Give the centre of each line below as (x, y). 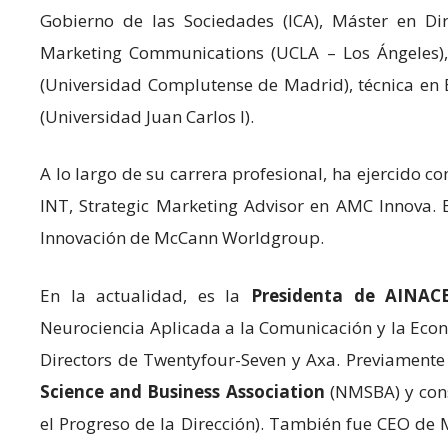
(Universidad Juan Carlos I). (147, 116)
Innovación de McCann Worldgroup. (182, 237)
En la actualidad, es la (145, 295)
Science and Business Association (182, 391)
